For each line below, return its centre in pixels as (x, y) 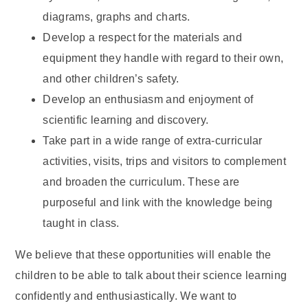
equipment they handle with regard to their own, (163, 58)
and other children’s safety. (111, 79)
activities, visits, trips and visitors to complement (165, 161)
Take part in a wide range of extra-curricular (153, 141)
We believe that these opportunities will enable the (143, 255)
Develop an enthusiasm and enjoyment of (148, 99)
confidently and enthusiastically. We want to (126, 296)
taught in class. (81, 223)
